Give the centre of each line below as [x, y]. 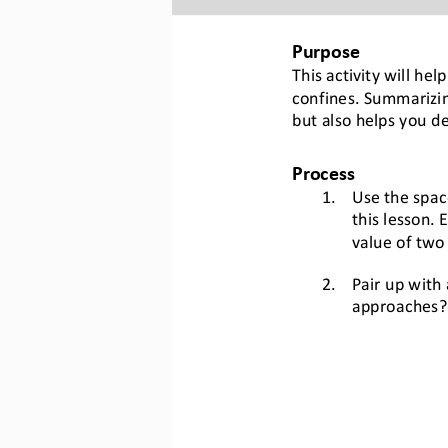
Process [323, 170]
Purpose [325, 49]
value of [383, 239]
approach [386, 303]
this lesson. [395, 216]
